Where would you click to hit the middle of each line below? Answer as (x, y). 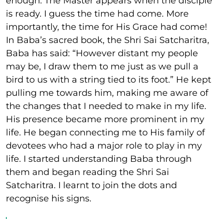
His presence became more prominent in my (105, 119)
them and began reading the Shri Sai (88, 172)
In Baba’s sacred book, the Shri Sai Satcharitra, (108, 40)
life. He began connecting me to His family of (105, 132)
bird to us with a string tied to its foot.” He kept (109, 80)
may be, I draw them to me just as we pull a (102, 66)
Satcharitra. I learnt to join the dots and (91, 185)
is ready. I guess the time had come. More (97, 14)
